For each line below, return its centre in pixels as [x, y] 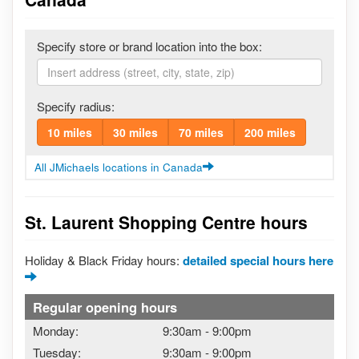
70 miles [201, 132]
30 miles [135, 132]
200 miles [270, 132]
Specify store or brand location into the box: [149, 46]
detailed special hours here [258, 260]
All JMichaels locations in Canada [119, 167]
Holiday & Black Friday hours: [104, 260]
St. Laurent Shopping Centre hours [166, 222]
